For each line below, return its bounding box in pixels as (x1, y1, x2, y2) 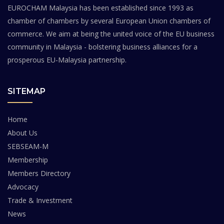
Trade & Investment (7, 195, 72, 205)
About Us (7, 128, 37, 138)
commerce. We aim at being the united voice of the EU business (7, 29, 214, 39)
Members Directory (7, 168, 70, 178)
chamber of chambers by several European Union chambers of (7, 16, 210, 26)
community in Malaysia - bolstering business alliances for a (7, 42, 197, 52)
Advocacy (7, 182, 38, 192)
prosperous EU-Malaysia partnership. (7, 55, 126, 65)
